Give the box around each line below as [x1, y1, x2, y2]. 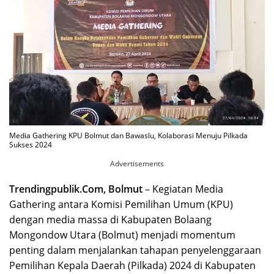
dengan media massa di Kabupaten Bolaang [9, 213, 212, 227]
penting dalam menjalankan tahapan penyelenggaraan [9, 243, 261, 257]
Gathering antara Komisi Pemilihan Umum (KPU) [9, 198, 233, 212]
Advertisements [110, 158, 164, 169]
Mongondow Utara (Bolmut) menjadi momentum [9, 228, 235, 242]
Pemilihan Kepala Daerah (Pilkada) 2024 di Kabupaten [9, 259, 256, 273]
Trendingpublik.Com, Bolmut [9, 182, 143, 196]
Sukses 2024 [9, 139, 52, 150]
